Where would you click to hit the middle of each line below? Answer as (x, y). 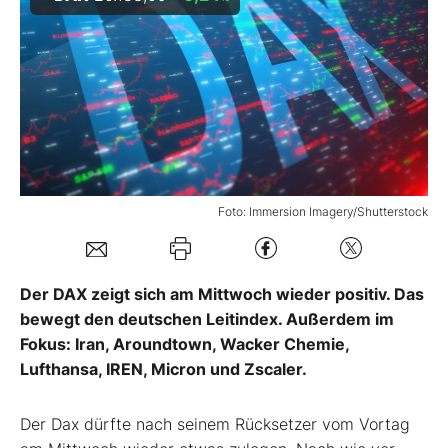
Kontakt (73, 240)
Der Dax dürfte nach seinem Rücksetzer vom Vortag (215, 423)
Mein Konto (118, 108)
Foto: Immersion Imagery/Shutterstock (323, 211)
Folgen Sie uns (99, 172)
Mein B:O (78, 37)
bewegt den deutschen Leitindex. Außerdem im (207, 318)
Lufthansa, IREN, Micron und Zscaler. (163, 368)
